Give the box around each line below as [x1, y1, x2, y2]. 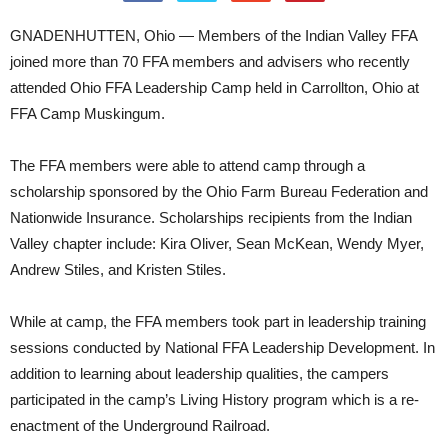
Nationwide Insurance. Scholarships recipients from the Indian [10, 209, 412, 226]
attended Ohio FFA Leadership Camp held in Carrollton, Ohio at [10, 79, 419, 96]
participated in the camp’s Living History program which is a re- [10, 391, 419, 408]
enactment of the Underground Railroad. [10, 417, 270, 434]
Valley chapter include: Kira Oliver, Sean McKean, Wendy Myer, [10, 235, 424, 252]
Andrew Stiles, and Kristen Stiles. [10, 261, 226, 278]
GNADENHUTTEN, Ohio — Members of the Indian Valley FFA [10, 27, 417, 44]
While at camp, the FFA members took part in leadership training [10, 313, 426, 330]
